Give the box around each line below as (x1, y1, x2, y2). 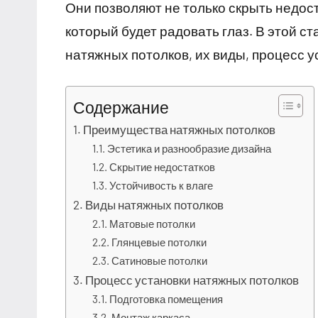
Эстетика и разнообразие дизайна (107, 142, 272, 155)
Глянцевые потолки (111, 236, 207, 249)
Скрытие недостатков (109, 160, 216, 174)
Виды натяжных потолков (85, 197, 224, 212)
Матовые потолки (109, 217, 196, 231)
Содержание (73, 97, 169, 118)
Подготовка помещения (109, 292, 224, 306)
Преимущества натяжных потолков (83, 122, 276, 137)
